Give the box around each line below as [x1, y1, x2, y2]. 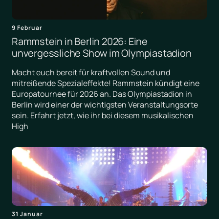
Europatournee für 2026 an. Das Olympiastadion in [12, 88, 192, 100]
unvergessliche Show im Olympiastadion [12, 46, 192, 60]
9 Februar [12, 23, 43, 32]
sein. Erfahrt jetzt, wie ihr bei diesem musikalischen [12, 110, 194, 121]
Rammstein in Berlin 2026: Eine [12, 35, 148, 48]
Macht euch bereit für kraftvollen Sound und [12, 67, 170, 78]
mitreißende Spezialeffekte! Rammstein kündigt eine [12, 78, 199, 89]
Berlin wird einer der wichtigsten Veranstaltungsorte [12, 99, 198, 110]
